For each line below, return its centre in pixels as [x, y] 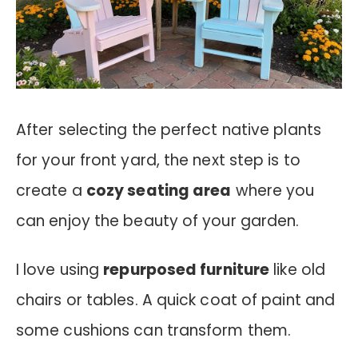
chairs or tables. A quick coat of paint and [176, 300]
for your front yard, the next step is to [158, 160]
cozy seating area [159, 190]
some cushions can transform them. [154, 330]
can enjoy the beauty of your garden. [158, 221]
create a [51, 190]
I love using [60, 269]
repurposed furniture [187, 269]
